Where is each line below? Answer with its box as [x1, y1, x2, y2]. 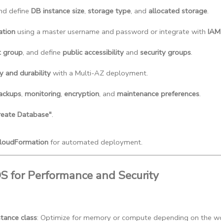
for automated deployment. [48, 137, 143, 147]
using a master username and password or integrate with [15, 27, 208, 37]
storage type [88, 6, 131, 16]
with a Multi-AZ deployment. [51, 68, 148, 78]
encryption [64, 89, 99, 99]
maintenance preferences [117, 89, 199, 99]
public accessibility [63, 47, 124, 58]
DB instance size [31, 6, 84, 16]
